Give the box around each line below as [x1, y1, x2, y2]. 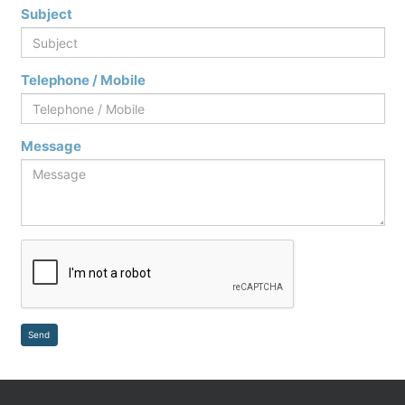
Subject [20, 5, 72, 24]
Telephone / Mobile [20, 71, 146, 89]
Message [20, 137, 81, 155]
